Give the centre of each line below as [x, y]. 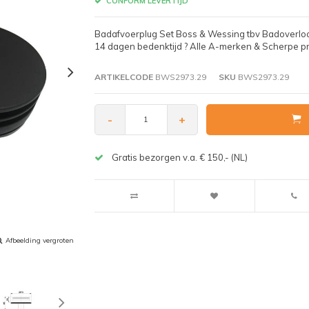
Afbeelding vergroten [40, 240]
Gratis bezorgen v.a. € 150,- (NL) [179, 157]
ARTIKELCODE [123, 77]
